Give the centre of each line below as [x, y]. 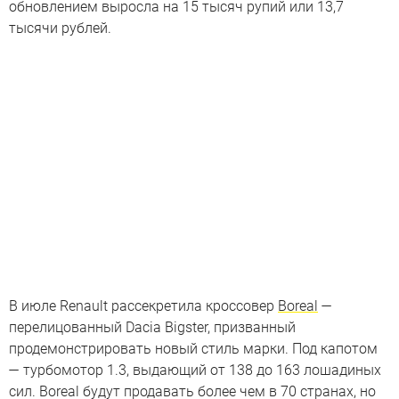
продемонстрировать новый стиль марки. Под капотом [193, 349]
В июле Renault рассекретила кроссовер [143, 306]
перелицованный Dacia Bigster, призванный [152, 328]
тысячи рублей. [60, 28]
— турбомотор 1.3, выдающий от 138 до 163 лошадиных [195, 370]
